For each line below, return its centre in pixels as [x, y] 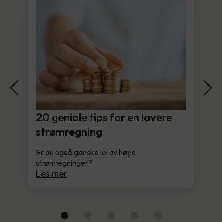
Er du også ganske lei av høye [86, 152]
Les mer [52, 173]
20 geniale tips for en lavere [104, 117]
